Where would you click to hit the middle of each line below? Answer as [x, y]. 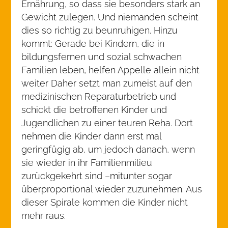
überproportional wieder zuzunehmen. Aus [112, 189]
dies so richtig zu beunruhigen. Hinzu [100, 30]
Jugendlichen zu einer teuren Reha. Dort [107, 123]
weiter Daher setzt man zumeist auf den [107, 83]
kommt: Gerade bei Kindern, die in [93, 44]
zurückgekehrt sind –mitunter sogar [97, 176]
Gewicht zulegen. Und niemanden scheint [110, 17]
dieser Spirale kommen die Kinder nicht [105, 202]
